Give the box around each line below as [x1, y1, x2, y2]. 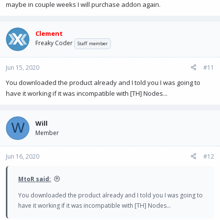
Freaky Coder [35, 39, 73, 47]
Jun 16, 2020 [6, 152, 39, 161]
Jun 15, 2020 [6, 63, 39, 72]
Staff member [78, 40, 108, 47]
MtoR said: [18, 174, 51, 183]
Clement [35, 29, 63, 38]
